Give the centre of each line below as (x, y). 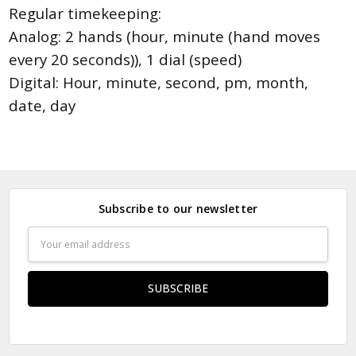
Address (48, 253)
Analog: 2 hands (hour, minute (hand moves (165, 37)
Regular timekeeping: (85, 14)
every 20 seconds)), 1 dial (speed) (126, 60)
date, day (43, 106)
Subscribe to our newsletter (178, 209)
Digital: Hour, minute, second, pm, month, (159, 83)
